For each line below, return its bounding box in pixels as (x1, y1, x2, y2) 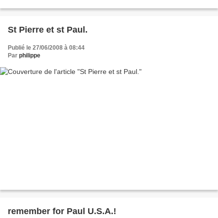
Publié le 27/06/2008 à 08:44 (8, 44, 85, 52)
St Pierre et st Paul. (8, 25, 88, 35)
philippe (19, 52, 40, 59)
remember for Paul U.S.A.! (8, 206, 116, 216)
